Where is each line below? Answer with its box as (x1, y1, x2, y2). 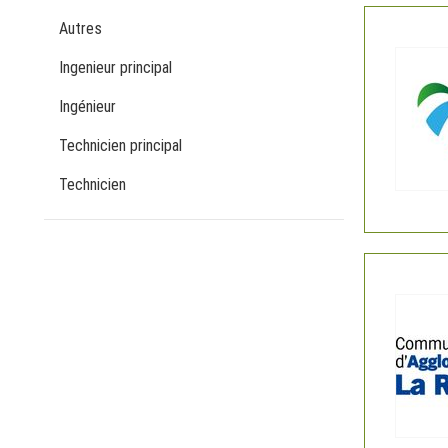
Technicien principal (59, 136, 182, 155)
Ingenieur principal (59, 58, 172, 77)
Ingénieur (59, 97, 116, 116)
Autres (59, 19, 102, 38)
